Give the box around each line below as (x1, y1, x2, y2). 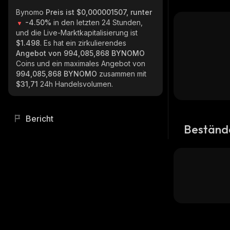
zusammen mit (99, 69, 146, 78)
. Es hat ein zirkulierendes (40, 39, 126, 47)
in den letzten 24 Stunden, (53, 18, 143, 27)
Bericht (26, 113, 53, 124)
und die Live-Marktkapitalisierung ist (16, 28, 138, 37)
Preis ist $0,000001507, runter (46, 8, 152, 16)
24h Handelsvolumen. (40, 80, 113, 88)
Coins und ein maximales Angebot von (16, 59, 145, 68)
